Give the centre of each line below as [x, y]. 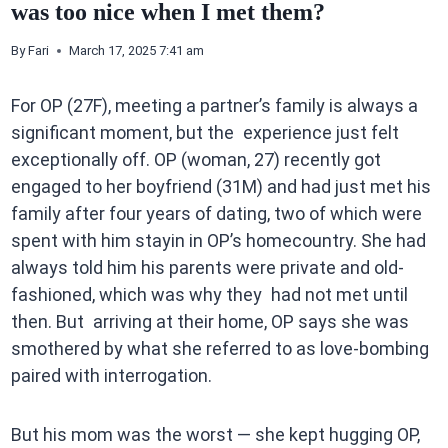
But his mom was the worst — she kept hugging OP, [215, 435]
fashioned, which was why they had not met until [209, 295]
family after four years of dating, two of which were [220, 214]
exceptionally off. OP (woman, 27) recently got [195, 160]
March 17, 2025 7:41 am [136, 51]
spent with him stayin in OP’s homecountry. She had [218, 241]
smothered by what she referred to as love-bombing [219, 349]
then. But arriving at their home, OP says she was [209, 322]
